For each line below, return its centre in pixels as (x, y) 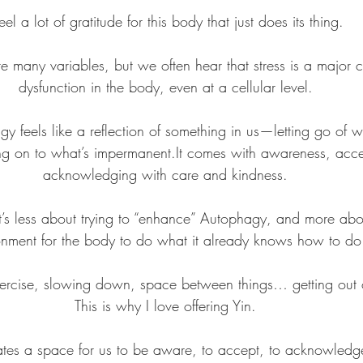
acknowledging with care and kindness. (165, 174)
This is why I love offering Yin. (165, 305)
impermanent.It (138, 152)
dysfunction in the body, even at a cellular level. (165, 86)
